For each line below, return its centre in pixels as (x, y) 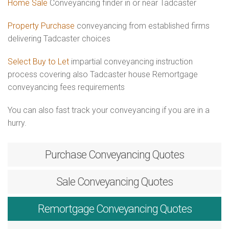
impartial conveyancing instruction (131, 62)
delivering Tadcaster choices (59, 39)
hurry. (17, 123)
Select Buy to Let (38, 62)
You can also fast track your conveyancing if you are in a (109, 110)
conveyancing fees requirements (66, 87)
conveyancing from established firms (143, 26)
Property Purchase (42, 26)
